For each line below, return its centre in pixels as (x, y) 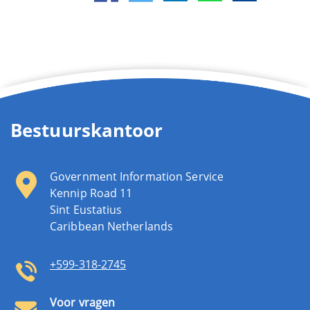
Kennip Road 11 (91, 193)
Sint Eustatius (86, 209)
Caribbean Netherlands (112, 226)
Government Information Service (137, 176)
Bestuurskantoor (87, 130)
